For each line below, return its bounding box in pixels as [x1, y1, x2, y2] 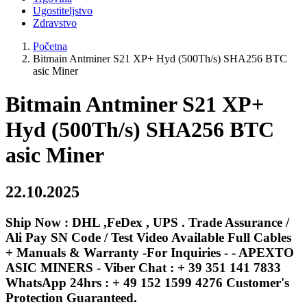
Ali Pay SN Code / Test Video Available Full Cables [5, 230, 291, 245]
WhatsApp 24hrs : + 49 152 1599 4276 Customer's [5, 275, 289, 290]
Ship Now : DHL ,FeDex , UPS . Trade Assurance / [5, 214, 289, 230]
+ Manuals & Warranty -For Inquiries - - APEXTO [5, 245, 294, 260]
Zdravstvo [33, 17, 77, 29]
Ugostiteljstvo [33, 5, 93, 16]
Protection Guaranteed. [5, 290, 137, 305]
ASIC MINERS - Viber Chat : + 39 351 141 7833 [5, 260, 281, 275]
